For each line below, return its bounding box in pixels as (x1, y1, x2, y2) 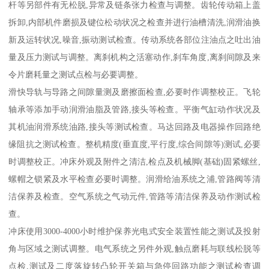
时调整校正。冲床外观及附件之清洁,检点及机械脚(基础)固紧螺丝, (8, 156, 261, 166)
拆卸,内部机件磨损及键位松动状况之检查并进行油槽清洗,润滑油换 (8, 17, 261, 27)
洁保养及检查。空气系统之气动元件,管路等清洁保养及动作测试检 (8, 191, 261, 201)
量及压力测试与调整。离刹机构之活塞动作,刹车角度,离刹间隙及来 (8, 52, 261, 62)
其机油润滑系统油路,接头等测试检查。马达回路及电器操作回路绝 (8, 121, 261, 131)
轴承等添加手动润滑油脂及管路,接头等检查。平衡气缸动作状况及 (8, 104, 261, 114)
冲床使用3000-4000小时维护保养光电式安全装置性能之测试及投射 (8, 226, 261, 236)
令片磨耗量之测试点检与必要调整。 (8, 69, 144, 79)
